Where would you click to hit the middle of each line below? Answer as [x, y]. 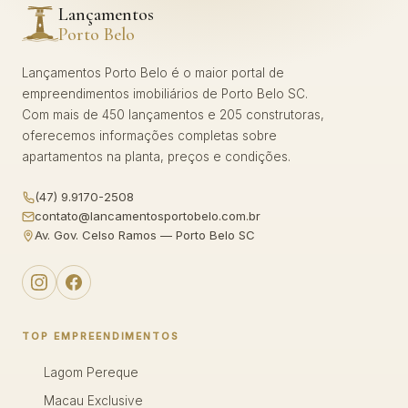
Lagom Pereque [91, 372]
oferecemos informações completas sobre [149, 136]
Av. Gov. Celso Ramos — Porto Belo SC [145, 235]
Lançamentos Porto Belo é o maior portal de [153, 73]
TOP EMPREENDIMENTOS [101, 336]
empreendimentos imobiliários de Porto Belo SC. [165, 94]
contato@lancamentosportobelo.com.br [148, 216]
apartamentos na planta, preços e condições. [156, 157]
